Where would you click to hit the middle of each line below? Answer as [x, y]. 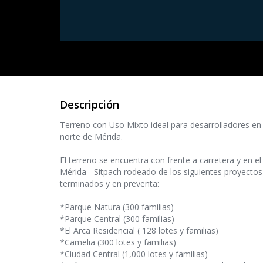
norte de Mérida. [91, 137]
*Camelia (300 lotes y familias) [118, 242]
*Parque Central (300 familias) [117, 219]
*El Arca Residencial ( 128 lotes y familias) [139, 231]
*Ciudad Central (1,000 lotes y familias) [134, 254]
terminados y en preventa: [109, 184]
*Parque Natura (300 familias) [117, 207]
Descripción [90, 105]
